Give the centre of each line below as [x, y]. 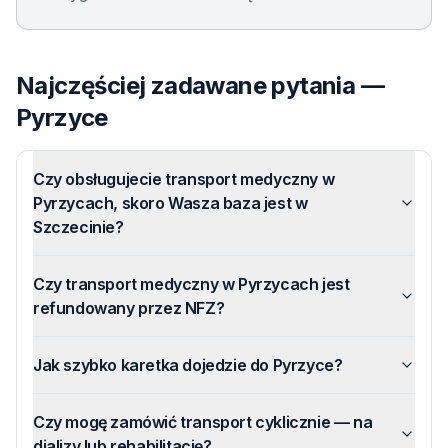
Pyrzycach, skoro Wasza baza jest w [170, 203]
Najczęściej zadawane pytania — [200, 85]
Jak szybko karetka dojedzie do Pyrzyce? [188, 365]
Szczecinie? [78, 227]
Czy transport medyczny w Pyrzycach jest [191, 284]
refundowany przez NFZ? [129, 308]
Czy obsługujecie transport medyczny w [184, 179]
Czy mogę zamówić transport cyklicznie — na [203, 422]
